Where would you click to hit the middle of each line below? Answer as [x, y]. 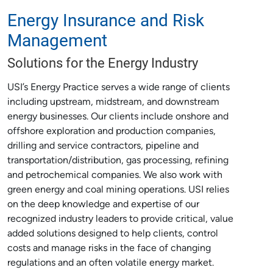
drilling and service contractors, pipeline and [103, 146]
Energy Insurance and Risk [106, 19]
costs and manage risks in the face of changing [109, 249]
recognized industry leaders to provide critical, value [120, 219]
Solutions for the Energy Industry [103, 62]
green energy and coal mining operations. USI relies [118, 190]
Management [57, 40]
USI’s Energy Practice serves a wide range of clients [119, 88]
